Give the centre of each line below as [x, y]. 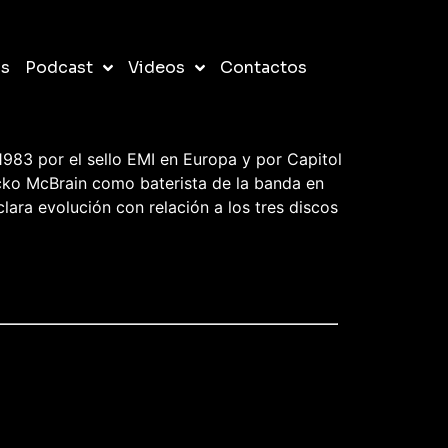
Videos [156, 68]
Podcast [58, 68]
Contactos [263, 68]
